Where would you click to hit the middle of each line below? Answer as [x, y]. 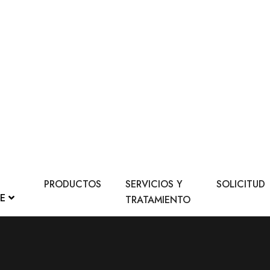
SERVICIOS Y [154, 184]
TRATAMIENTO [158, 200]
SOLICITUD [241, 184]
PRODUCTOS [72, 184]
